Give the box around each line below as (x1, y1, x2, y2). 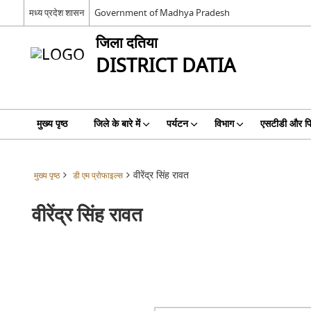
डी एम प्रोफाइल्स (72, 170, 123, 182)
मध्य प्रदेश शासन (28, 6, 84, 19)
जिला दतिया (95, 33, 158, 54)
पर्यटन (166, 117, 188, 131)
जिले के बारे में (93, 117, 140, 131)
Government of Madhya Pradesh (94, 6, 230, 19)
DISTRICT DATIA (95, 53, 235, 80)
